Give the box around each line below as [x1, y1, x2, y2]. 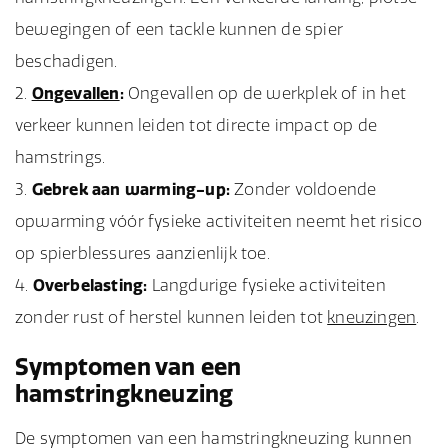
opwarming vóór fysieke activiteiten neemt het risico [15, 211, 423, 231]
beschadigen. [15, 51, 118, 71]
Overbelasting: [32, 275, 148, 295]
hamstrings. [15, 147, 106, 167]
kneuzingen [327, 307, 417, 327]
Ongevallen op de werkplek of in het [123, 83, 407, 103]
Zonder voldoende [230, 179, 377, 199]
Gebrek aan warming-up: [31, 179, 231, 199]
